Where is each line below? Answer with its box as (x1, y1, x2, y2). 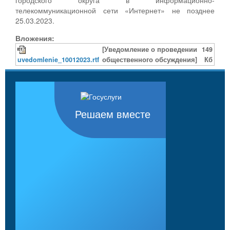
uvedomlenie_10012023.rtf (17, 54, 99, 64)
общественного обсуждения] (102, 54, 197, 64)
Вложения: (15, 32, 54, 43)
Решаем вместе (75, 108, 150, 120)
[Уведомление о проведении (102, 44, 197, 54)
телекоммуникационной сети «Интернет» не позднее (15, 5, 215, 15)
